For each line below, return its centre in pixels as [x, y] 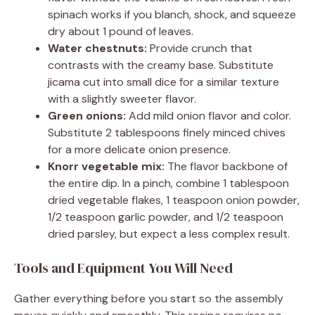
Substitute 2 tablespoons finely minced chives [167, 132]
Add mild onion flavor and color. [208, 115]
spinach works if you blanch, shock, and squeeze [172, 14]
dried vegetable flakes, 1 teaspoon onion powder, [174, 200]
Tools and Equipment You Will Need [123, 268]
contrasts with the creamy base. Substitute [161, 65]
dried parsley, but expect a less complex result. [169, 233]
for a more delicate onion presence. [139, 149]
